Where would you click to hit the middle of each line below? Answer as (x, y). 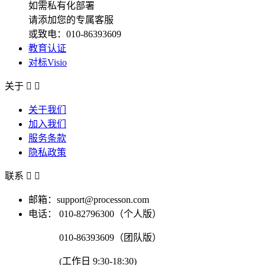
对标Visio (48, 62)
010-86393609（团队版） (110, 237)
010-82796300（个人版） (110, 214)
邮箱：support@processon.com (89, 199)
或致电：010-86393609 (75, 34)
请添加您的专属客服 (71, 20)
